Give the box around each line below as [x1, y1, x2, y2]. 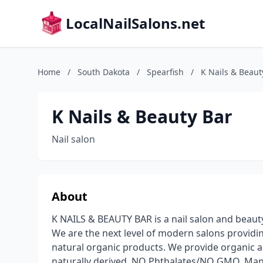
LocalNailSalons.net [66, 14, 205, 33]
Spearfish [147, 66, 184, 77]
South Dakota [77, 66, 130, 77]
